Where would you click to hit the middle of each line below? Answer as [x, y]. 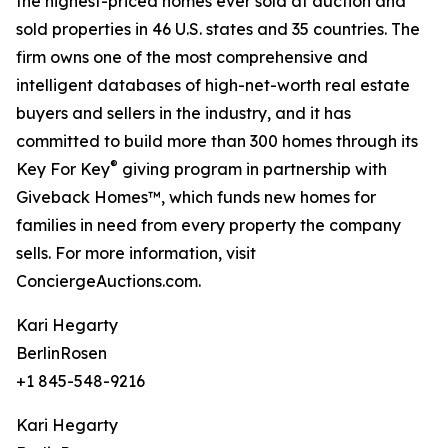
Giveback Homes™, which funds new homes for [196, 197]
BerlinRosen [61, 353]
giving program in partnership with [252, 169]
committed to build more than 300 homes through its [217, 141]
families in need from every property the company [208, 225]
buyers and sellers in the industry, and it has [183, 113]
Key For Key [63, 169]
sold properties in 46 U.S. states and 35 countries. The [218, 29]
